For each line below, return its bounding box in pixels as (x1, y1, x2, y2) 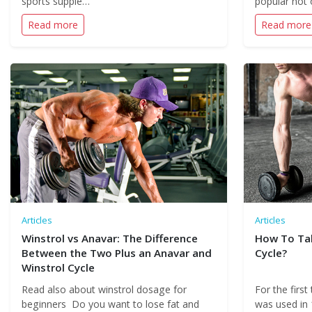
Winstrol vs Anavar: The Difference (22, 231, 198, 245)
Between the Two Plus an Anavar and (22, 246, 212, 260)
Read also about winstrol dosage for (22, 283, 187, 296)
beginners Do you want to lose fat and (22, 297, 199, 311)
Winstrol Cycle (22, 260, 95, 274)
